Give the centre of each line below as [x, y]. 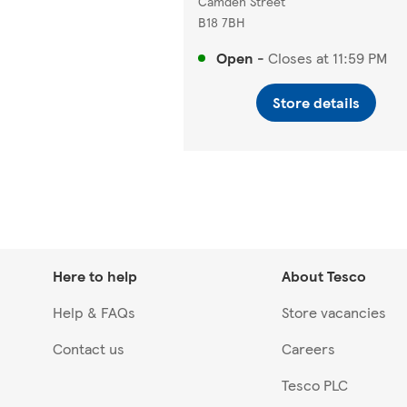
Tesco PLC [315, 385]
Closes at [298, 58]
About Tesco [324, 276]
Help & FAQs [94, 313]
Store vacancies [334, 313]
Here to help [95, 276]
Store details [316, 103]
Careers [308, 349]
